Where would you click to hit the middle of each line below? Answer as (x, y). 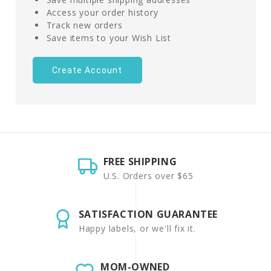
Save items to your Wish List (109, 38)
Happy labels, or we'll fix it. (137, 228)
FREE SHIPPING (140, 161)
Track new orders (84, 25)
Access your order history (102, 12)
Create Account (87, 70)
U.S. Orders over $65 (148, 175)
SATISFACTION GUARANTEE (148, 214)
